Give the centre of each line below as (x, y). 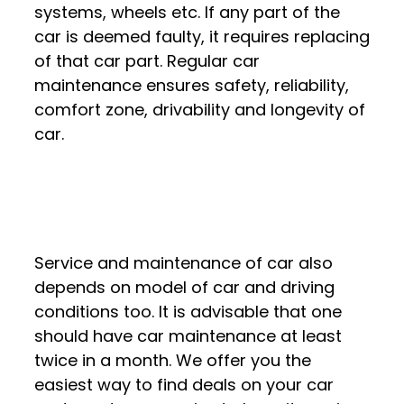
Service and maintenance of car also (184, 263)
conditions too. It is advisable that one (188, 312)
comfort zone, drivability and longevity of (200, 110)
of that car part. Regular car (147, 61)
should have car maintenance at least (188, 336)
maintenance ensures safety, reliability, (192, 86)
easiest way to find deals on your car (184, 385)
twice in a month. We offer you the (173, 361)
